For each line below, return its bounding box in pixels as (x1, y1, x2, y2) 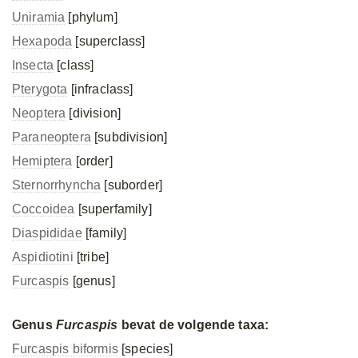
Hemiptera (12, 154, 73, 168)
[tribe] (73, 250, 109, 264)
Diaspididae (12, 226, 82, 240)
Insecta (12, 58, 54, 72)
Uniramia (12, 10, 66, 24)
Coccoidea (12, 202, 75, 216)
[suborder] (101, 178, 163, 192)
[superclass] (72, 34, 145, 48)
